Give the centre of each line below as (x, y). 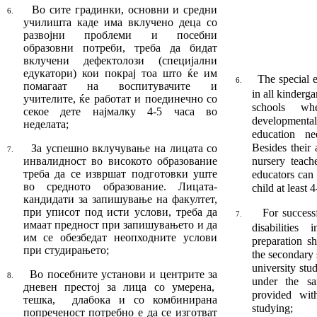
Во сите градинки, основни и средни (125, 10)
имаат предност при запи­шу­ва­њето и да (120, 225)
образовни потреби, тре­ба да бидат (120, 48)
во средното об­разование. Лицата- (120, 187)
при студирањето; (66, 250)
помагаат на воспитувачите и (120, 86)
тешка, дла (56, 300)
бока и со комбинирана (153, 300)
